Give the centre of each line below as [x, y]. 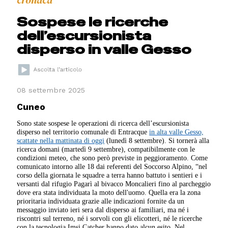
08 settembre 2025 [51, 90]
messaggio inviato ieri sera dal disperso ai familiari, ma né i [103, 209]
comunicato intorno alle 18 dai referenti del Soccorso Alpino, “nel [112, 166]
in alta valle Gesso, [177, 132]
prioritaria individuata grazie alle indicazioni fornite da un [101, 201]
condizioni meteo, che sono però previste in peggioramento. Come [112, 158]
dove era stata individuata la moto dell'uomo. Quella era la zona [109, 192]
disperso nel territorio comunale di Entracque [83, 132]
